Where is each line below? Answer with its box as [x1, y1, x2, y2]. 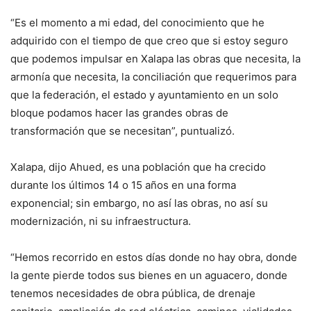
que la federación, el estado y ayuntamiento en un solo [10, 88, 278, 102]
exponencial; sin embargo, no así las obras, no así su [10, 196, 268, 210]
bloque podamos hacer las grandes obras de [10, 106, 228, 120]
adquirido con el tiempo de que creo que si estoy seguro [10, 34, 288, 48]
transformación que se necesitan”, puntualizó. [10, 124, 235, 138]
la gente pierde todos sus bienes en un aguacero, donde [10, 269, 287, 283]
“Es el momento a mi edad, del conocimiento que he [10, 16, 264, 30]
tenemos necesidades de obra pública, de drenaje [10, 287, 255, 301]
